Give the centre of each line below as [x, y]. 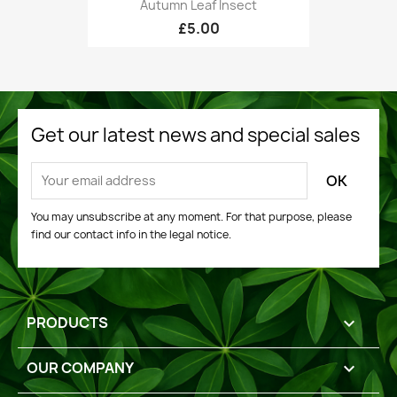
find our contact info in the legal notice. [131, 234]
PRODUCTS [67, 322]
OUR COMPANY [80, 367]
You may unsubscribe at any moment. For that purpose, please [191, 216]
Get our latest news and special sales [195, 135]
